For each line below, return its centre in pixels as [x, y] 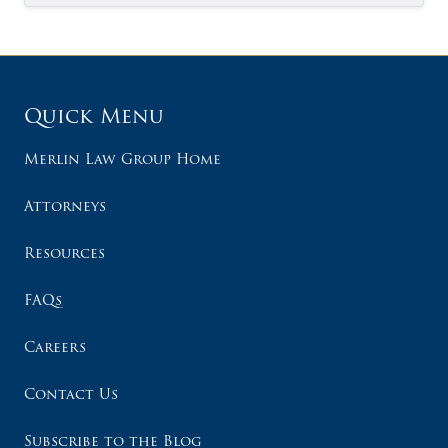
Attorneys [65, 206]
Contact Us [71, 394]
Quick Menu [94, 116]
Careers [55, 347]
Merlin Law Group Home [122, 159]
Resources [64, 253]
